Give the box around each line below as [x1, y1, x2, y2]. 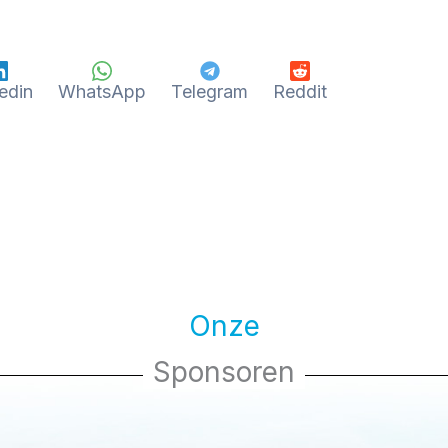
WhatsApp [58, 80, 146, 102]
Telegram [171, 80, 248, 102]
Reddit [273, 80, 327, 102]
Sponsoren [153, 354, 295, 389]
